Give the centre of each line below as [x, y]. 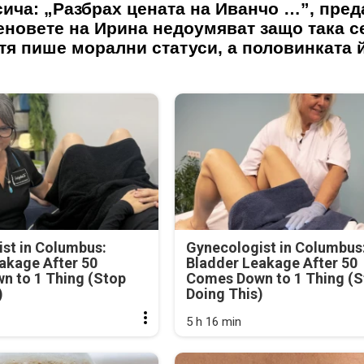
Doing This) [224, 293]
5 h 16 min [213, 321]
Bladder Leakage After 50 [271, 262]
